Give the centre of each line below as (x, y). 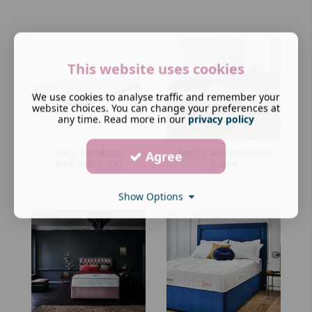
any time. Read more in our (123, 119)
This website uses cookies (156, 69)
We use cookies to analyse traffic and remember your (156, 97)
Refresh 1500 (88, 163)
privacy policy (221, 119)
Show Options (153, 196)
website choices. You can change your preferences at (156, 108)
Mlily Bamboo (88, 152)
